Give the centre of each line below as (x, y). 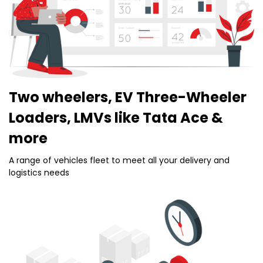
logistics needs (39, 172)
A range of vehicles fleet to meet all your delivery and (119, 160)
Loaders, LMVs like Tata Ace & (116, 117)
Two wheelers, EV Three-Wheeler (128, 97)
